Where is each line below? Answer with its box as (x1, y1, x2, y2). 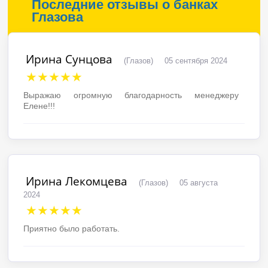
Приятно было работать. (23, 223, 120, 233)
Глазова (32, 9, 84, 25)
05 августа (179, 178, 218, 187)
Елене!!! (23, 100, 56, 111)
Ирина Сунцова (26, 51, 113, 66)
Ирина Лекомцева (26, 173, 128, 188)
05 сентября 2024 (165, 56, 228, 65)
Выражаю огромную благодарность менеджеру (23, 90, 239, 100)
